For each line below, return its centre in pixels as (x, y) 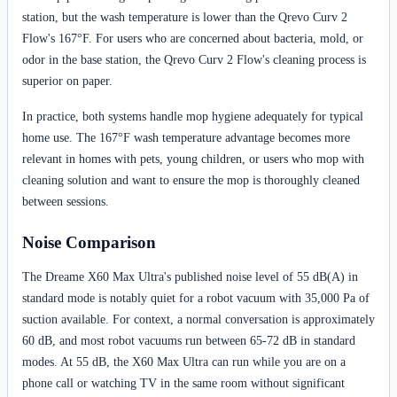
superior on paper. (67, 81)
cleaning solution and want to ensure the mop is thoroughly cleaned (191, 180)
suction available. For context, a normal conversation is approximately (198, 319)
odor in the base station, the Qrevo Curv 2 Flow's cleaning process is (194, 60)
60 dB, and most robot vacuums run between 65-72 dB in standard (189, 340)
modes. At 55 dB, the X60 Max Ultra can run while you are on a (184, 361)
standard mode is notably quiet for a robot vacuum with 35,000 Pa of (196, 297)
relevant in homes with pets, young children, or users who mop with (193, 159)
